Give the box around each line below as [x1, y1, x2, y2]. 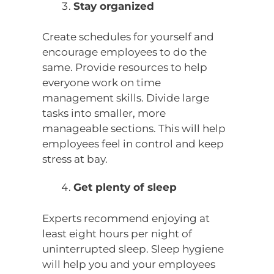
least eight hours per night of [42, 227, 193, 240]
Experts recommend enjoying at [42, 212, 210, 224]
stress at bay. [42, 153, 108, 166]
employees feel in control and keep [42, 138, 224, 150]
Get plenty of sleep [73, 181, 177, 194]
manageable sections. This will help [42, 122, 226, 135]
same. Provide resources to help [42, 61, 208, 74]
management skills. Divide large [42, 92, 210, 105]
